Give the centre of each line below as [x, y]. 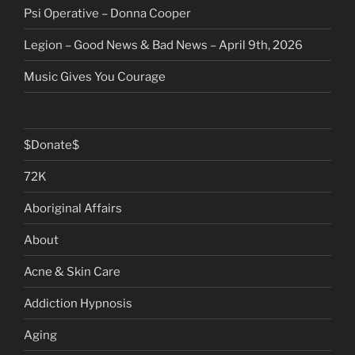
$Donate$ [52, 145]
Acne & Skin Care [72, 271]
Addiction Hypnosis [78, 303]
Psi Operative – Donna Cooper [107, 13]
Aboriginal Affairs [73, 208]
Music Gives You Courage [95, 76]
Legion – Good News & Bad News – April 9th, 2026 [163, 45]
